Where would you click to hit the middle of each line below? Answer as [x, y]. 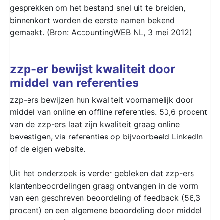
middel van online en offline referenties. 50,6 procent [109, 112]
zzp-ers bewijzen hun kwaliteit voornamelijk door [102, 99]
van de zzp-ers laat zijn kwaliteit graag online [95, 124]
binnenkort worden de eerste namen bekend [92, 20]
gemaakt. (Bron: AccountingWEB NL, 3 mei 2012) [101, 32]
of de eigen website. [48, 149]
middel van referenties [74, 82]
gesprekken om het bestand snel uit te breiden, [97, 8]
